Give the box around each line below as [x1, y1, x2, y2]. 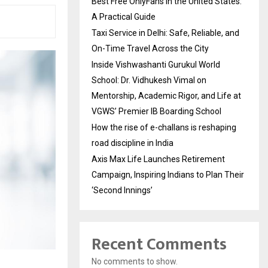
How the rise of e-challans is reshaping [92, 123, 236, 132]
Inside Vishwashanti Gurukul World [92, 60, 220, 69]
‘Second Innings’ [92, 185, 153, 195]
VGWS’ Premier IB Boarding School [92, 106, 221, 116]
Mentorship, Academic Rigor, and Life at [92, 91, 241, 100]
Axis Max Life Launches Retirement [92, 154, 225, 164]
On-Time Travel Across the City [92, 44, 209, 53]
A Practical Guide [92, 12, 156, 22]
